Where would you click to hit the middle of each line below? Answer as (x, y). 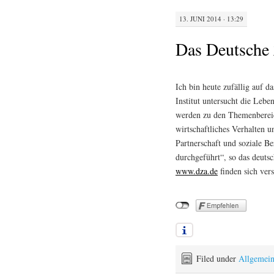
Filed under (217, 259)
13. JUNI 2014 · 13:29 (211, 18)
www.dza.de (197, 171)
